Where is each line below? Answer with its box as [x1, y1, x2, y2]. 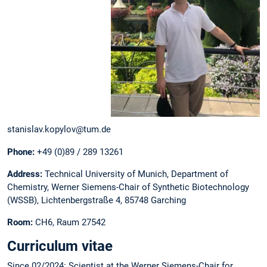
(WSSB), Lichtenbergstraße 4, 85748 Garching [7, 194, 186, 206]
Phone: [7, 146, 37, 157]
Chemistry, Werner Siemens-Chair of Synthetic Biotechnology [7, 181, 249, 193]
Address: [7, 168, 45, 179]
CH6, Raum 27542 [33, 217, 105, 228]
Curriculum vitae [7, 238, 113, 255]
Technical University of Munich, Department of [45, 168, 228, 179]
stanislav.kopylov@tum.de [7, 124, 111, 135]
